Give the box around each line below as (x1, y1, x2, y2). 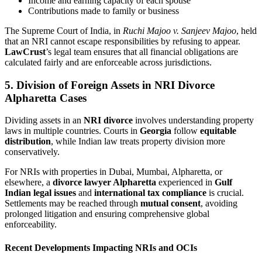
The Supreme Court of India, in (5, 25, 123, 36)
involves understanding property (133, 115, 254, 126)
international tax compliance (94, 188, 206, 198)
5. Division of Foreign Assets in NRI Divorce (5, 78, 215, 91)
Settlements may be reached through (5, 198, 140, 209)
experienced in (156, 177, 215, 188)
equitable (200, 126, 236, 136)
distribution (5, 136, 51, 147)
